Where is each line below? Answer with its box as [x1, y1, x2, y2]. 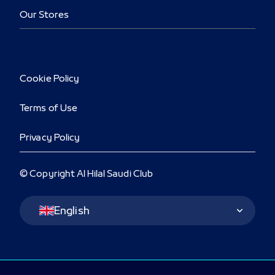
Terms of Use [20, 103, 78, 115]
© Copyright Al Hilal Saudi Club [20, 168, 153, 181]
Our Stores [20, 9, 69, 22]
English [54, 204, 90, 219]
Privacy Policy [20, 132, 80, 145]
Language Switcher [19, 193, 112, 208]
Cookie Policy [20, 73, 80, 86]
